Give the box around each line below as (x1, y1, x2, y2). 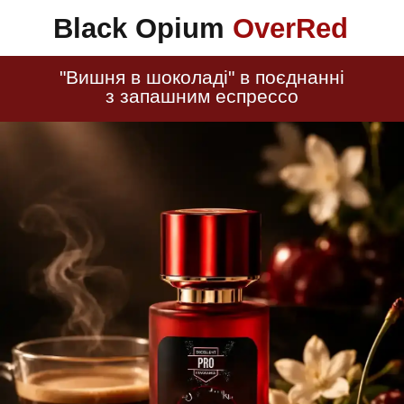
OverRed (232, 13, 348, 44)
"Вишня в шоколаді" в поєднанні (60, 67, 344, 87)
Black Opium (52, 13, 233, 44)
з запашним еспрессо (106, 86, 298, 106)
